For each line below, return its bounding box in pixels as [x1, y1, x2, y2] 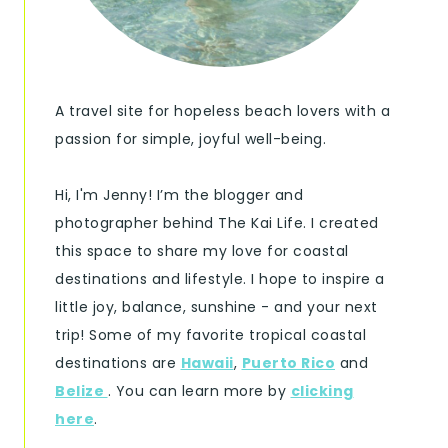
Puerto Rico [241, 353, 335, 374]
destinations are [55, 353, 181, 374]
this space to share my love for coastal [55, 241, 349, 262]
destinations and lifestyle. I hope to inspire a [55, 269, 385, 290]
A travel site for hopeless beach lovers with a [55, 101, 390, 122]
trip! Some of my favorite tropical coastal [55, 325, 366, 346]
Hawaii [180, 353, 234, 374]
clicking [290, 381, 354, 402]
